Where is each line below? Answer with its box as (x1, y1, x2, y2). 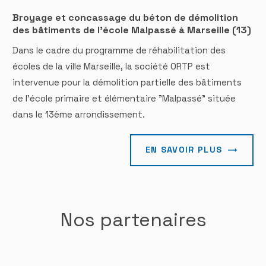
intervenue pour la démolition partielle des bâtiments (12, 77, 242, 88)
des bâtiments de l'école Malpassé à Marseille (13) (12, 24, 252, 37)
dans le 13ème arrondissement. (12, 109, 145, 121)
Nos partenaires (59, 207, 207, 232)
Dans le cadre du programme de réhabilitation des (12, 45, 226, 56)
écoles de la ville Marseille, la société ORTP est (12, 61, 211, 72)
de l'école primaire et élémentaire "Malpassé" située (12, 93, 236, 104)
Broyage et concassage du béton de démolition (12, 11, 239, 24)
